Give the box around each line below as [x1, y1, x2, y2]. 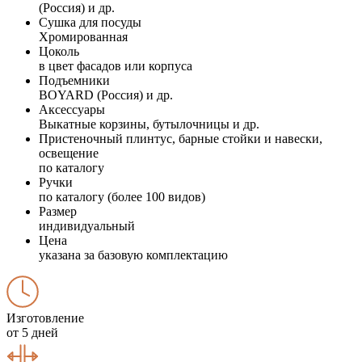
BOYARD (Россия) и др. [39, 87, 173, 102]
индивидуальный [39, 218, 135, 233]
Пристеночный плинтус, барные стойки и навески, [39, 131, 322, 145]
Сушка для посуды [39, 15, 141, 29]
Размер [39, 204, 77, 218]
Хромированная [39, 29, 128, 44]
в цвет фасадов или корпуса [39, 58, 192, 73]
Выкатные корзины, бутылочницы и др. [39, 116, 259, 131]
